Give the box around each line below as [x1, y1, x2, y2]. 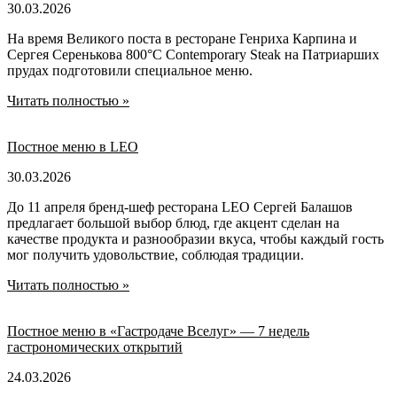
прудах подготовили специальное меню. [7, 62, 253, 78]
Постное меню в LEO [7, 138, 138, 154]
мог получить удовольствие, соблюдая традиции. [7, 246, 304, 262]
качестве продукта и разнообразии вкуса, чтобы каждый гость [7, 230, 384, 246]
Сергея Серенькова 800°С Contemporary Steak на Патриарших [7, 46, 379, 62]
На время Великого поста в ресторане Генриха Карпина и [7, 30, 357, 46]
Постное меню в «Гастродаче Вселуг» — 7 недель [7, 323, 309, 339]
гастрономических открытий [7, 339, 183, 354]
